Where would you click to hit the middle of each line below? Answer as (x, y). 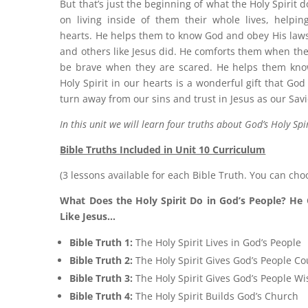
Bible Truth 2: (103, 260)
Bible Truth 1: (103, 242)
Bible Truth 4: (103, 296)
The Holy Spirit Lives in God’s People (219, 242)
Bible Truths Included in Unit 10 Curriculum (163, 149)
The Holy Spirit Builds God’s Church (217, 296)
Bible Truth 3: (103, 278)
